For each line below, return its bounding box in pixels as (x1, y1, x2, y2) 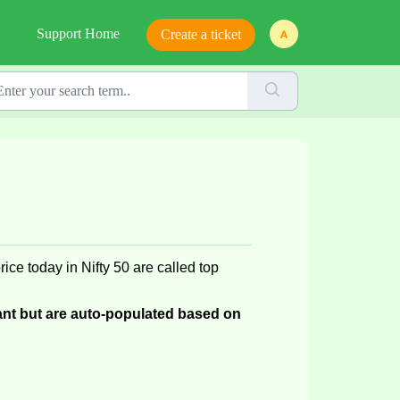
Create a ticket (161, 27, 241, 43)
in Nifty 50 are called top (62, 260, 219, 275)
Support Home (37, 26, 120, 41)
